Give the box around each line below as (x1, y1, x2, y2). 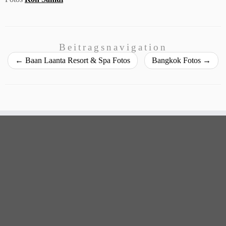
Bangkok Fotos (152, 56, 203, 65)
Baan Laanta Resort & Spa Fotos (23, 56, 130, 65)
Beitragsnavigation (59, 42, 167, 52)
